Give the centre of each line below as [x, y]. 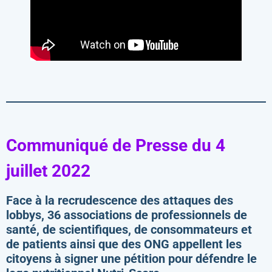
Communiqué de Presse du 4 [116, 146]
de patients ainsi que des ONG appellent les [124, 244]
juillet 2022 [48, 171]
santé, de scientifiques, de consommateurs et [129, 229]
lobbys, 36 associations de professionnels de [127, 215]
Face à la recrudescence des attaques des [120, 200]
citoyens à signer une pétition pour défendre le [131, 258]
